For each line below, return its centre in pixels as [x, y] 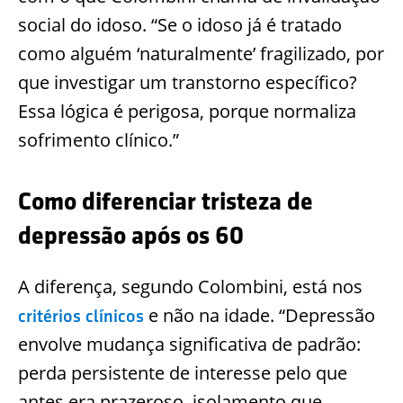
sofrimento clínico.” [99, 139]
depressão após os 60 [131, 235]
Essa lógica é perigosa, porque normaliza [187, 111]
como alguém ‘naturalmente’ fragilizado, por [201, 53]
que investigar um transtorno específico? [188, 82]
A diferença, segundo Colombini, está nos [190, 286]
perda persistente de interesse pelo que [183, 372]
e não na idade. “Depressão [260, 315]
